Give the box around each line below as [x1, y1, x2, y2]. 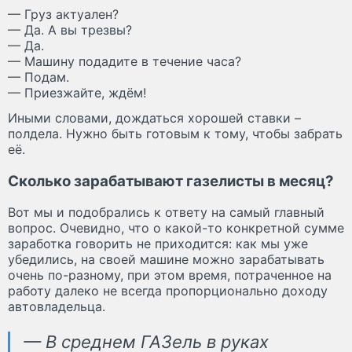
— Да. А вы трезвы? [8, 22, 132, 38]
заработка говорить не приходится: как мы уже [8, 236, 308, 252]
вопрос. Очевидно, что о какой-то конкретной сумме [8, 220, 344, 236]
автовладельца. [8, 299, 105, 315]
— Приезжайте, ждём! [8, 85, 146, 101]
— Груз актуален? [8, 6, 119, 23]
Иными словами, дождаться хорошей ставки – [8, 110, 301, 126]
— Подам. [8, 69, 69, 86]
